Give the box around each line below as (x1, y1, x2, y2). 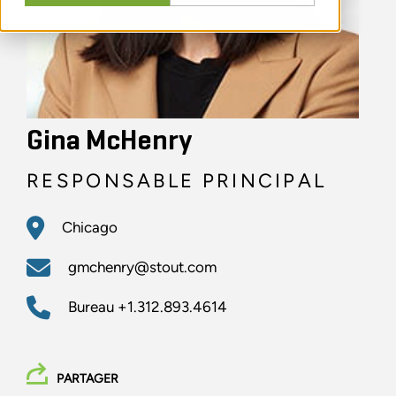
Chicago (62, 218, 118, 237)
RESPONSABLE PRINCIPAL (27, 169, 327, 194)
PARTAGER (57, 371, 118, 387)
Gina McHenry (27, 127, 192, 156)
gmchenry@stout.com (68, 258, 217, 277)
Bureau (68, 298, 118, 316)
